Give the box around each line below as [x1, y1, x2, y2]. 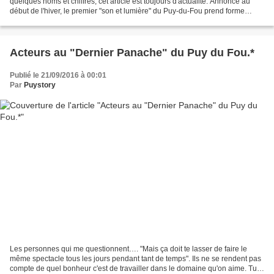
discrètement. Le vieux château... [10, 17, 119, 26]
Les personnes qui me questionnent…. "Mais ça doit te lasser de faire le [10, 244, 247, 253]
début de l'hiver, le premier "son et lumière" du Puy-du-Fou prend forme [10, 7, 245, 16]
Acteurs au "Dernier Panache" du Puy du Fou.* [10, 46, 254, 59]
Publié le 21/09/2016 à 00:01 [10, 71, 106, 80]
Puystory [24, 81, 56, 90]
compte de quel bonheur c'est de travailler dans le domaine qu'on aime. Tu [10, 264, 257, 273]
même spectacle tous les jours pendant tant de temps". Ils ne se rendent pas [10, 254, 261, 263]
